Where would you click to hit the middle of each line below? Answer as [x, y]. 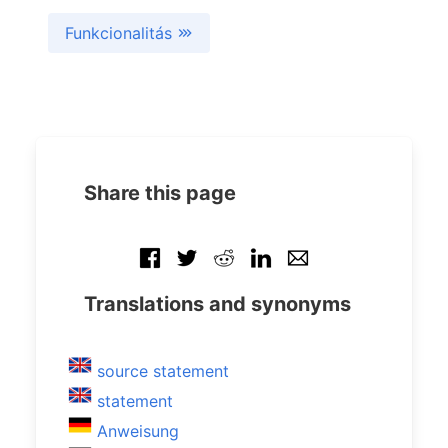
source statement [163, 371]
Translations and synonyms [217, 304]
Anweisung [138, 431]
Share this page [160, 193]
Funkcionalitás [121, 33]
